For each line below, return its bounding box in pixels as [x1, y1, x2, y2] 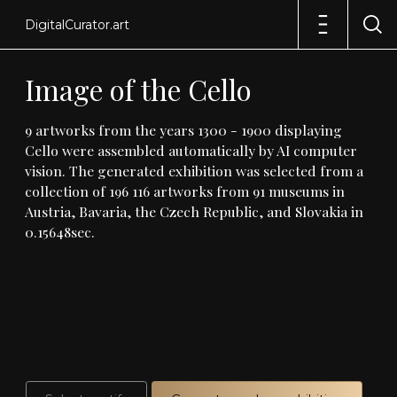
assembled [97, 140, 165, 160]
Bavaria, [79, 201, 131, 221]
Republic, [203, 201, 263, 221]
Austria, [25, 201, 75, 221]
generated [97, 160, 165, 180]
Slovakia [295, 201, 347, 221]
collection [25, 181, 89, 200]
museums [269, 181, 329, 200]
